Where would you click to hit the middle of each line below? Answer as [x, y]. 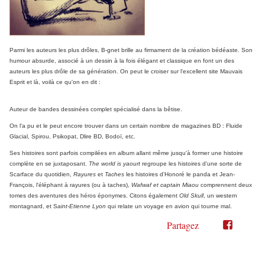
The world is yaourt [114, 164]
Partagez [183, 225]
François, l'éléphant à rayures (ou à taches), [70, 185]
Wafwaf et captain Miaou [165, 185]
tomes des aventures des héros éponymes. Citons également [94, 196]
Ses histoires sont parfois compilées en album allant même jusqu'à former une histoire [126, 153]
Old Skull [191, 196]
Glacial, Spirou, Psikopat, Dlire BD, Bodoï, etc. [72, 137]
